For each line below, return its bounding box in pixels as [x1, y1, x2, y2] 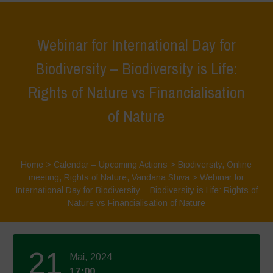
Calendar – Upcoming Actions [54, 160, 168, 169]
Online [227, 160, 252, 169]
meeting [28, 172, 59, 182]
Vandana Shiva [131, 172, 190, 182]
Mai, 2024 [69, 252, 113, 262]
